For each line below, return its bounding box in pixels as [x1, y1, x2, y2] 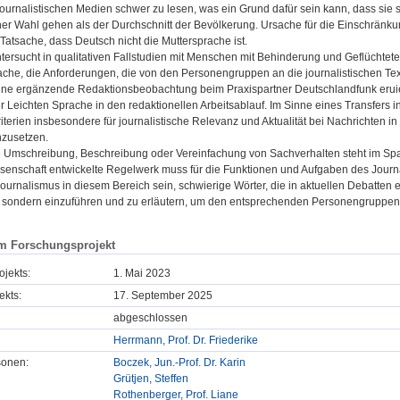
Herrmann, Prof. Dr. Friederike [113, 334, 258, 347]
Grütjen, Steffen [113, 372, 188, 386]
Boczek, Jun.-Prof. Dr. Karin [113, 356, 246, 370]
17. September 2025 [113, 289, 212, 303]
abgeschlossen [113, 312, 187, 325]
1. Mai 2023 [113, 267, 171, 280]
